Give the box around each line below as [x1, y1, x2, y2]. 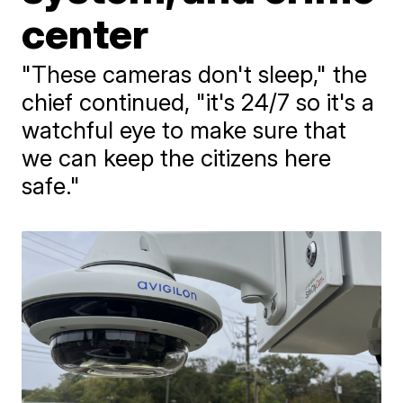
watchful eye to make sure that [22, 116, 347, 144]
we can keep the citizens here [22, 144, 332, 172]
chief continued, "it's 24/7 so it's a [22, 88, 375, 116]
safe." [22, 172, 81, 200]
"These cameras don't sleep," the [22, 60, 368, 88]
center [22, 8, 149, 58]
